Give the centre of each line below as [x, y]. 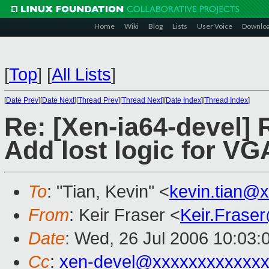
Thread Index [226, 100]
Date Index [183, 100]
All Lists [81, 74]
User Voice [215, 26]
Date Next [58, 100]
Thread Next [142, 100]
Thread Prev [98, 100]
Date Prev [22, 100]
